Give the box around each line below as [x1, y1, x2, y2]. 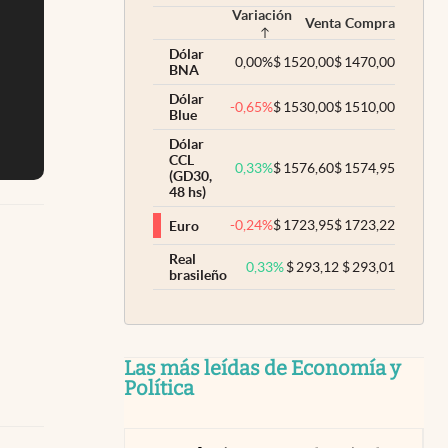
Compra [345, 15, 395, 31]
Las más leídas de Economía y [124, 356, 401, 380]
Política [124, 376, 194, 400]
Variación [232, 7, 292, 23]
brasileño [169, 267, 227, 283]
